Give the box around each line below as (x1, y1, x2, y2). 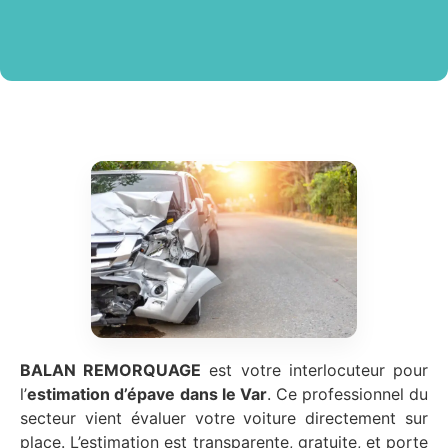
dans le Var (180, 384, 267, 405)
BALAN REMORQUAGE (20, 360, 202, 381)
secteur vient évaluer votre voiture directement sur (20, 408, 428, 429)
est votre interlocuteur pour (201, 360, 429, 381)
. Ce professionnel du (267, 384, 428, 405)
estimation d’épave (27, 384, 175, 405)
